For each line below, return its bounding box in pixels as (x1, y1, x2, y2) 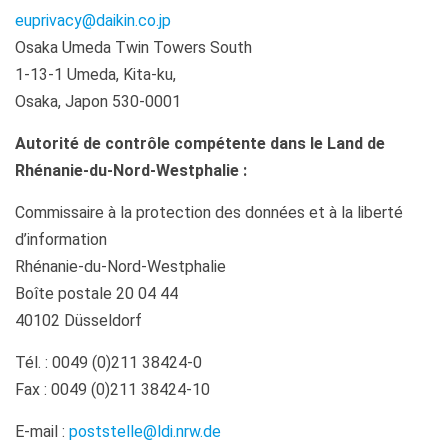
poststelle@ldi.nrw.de (69, 422, 221, 441)
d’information (15, 230, 107, 249)
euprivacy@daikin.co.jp (15, 11, 171, 30)
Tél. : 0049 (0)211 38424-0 (15, 353, 202, 372)
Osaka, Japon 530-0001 (15, 92, 181, 111)
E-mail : (15, 422, 69, 441)
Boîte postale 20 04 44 (15, 284, 178, 303)
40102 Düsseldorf (15, 311, 142, 330)
